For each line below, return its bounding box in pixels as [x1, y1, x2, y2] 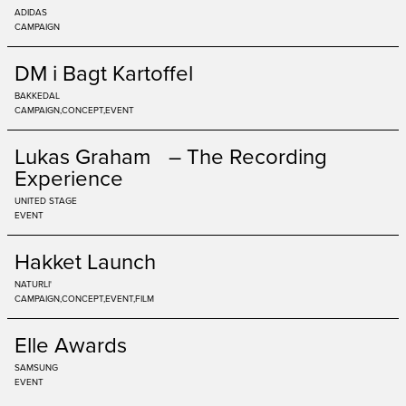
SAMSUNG [14, 361, 58, 373]
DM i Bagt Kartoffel [14, 57, 193, 88]
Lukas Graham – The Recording [14, 140, 327, 171]
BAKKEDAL [14, 89, 60, 101]
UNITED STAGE [14, 194, 77, 207]
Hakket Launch [14, 246, 156, 276]
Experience [14, 162, 123, 193]
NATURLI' [14, 277, 52, 290]
